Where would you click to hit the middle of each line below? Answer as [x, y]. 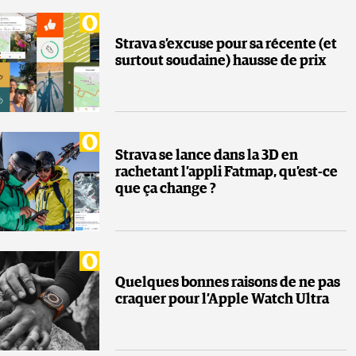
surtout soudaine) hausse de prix [221, 62]
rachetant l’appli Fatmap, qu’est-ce [226, 172]
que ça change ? [166, 189]
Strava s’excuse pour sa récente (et [226, 45]
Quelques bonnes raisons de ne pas [228, 283]
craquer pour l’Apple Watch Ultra [223, 300]
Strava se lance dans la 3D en [207, 155]
